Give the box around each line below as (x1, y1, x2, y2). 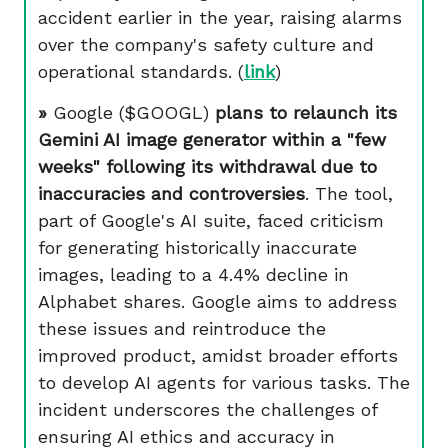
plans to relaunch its (215, 102, 397, 123)
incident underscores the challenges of (38, 399, 377, 420)
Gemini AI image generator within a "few (38, 129, 386, 150)
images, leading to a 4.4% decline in (38, 264, 349, 285)
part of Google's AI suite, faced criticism (38, 210, 384, 231)
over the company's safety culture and (38, 34, 374, 55)
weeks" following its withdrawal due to (38, 156, 377, 177)
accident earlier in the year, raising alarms (38, 7, 402, 28)
